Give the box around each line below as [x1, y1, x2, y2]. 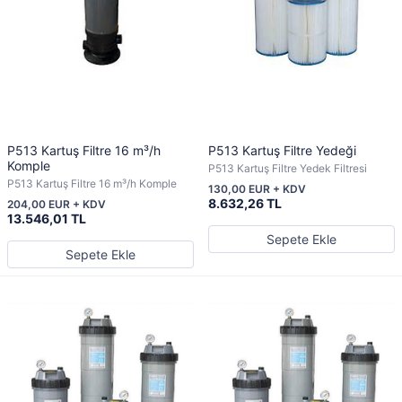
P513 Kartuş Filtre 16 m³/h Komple [7, 177, 177, 190]
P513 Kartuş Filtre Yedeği [208, 143, 356, 158]
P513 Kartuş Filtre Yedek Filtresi [208, 162, 367, 175]
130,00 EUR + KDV [208, 182, 306, 196]
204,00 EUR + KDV [7, 197, 106, 211]
